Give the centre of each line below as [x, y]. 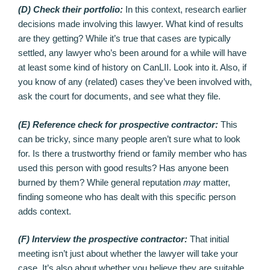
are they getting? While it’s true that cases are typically [124, 39]
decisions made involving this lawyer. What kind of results [131, 24]
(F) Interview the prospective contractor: [103, 239]
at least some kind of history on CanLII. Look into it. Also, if [132, 67]
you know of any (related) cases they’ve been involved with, [135, 82]
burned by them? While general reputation [101, 182]
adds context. [45, 211]
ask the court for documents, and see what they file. [119, 96]
